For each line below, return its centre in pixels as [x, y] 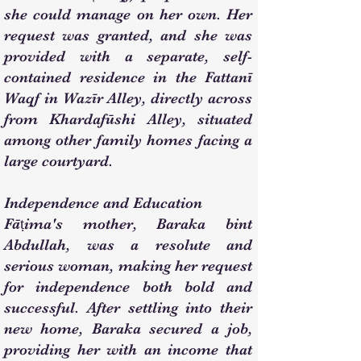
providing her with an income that [128, 350]
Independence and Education [103, 203]
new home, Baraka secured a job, [128, 329]
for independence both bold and [128, 287]
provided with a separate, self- [128, 56]
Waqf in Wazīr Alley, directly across [128, 98]
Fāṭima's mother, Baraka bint [128, 224]
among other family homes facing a [128, 140]
